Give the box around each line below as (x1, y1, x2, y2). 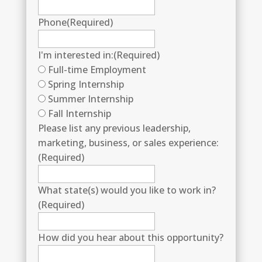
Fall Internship (47, 107, 111, 120)
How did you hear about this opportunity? (37, 231, 223, 244)
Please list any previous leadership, (37, 122, 191, 135)
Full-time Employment (47, 63, 146, 76)
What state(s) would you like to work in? (37, 184, 216, 196)
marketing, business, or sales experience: (37, 136, 219, 149)
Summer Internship (47, 92, 133, 105)
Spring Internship (47, 78, 124, 91)
